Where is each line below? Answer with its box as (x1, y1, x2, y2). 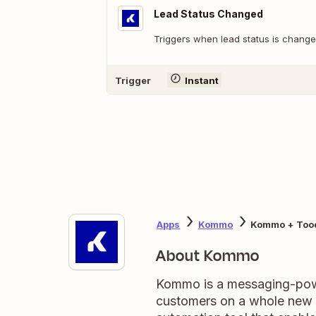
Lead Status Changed (154, 8, 263, 20)
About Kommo (156, 245, 260, 267)
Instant (184, 74, 219, 86)
